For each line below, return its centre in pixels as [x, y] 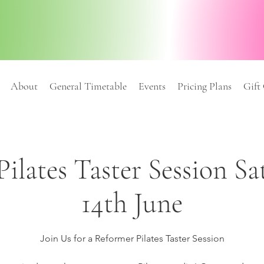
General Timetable [88, 86]
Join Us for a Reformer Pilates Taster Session [132, 239]
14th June [132, 203]
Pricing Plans [204, 86]
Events [152, 86]
